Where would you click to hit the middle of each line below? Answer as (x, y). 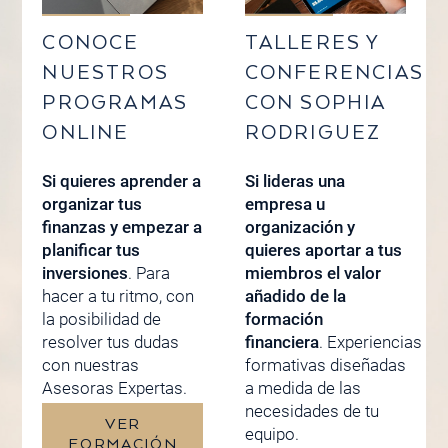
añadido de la (295, 295)
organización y (299, 226)
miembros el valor (312, 272)
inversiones (85, 272)
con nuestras (91, 364)
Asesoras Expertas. (115, 387)
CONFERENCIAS (334, 74)
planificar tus (91, 249)
